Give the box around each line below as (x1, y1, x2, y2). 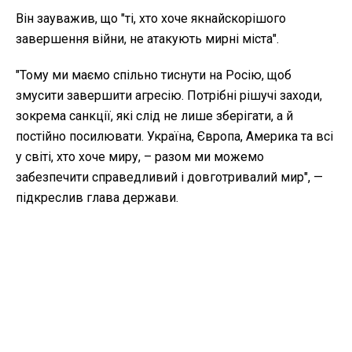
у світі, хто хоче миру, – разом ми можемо (16, 149, 264, 165)
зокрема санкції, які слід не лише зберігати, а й (16, 108, 293, 124)
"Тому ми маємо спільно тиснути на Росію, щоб (16, 68, 291, 83)
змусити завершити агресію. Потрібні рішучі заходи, (16, 88, 322, 104)
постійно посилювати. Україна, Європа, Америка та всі (16, 129, 333, 145)
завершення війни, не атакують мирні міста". (16, 31, 279, 47)
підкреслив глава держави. (16, 190, 178, 206)
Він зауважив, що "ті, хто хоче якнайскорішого (16, 11, 286, 27)
